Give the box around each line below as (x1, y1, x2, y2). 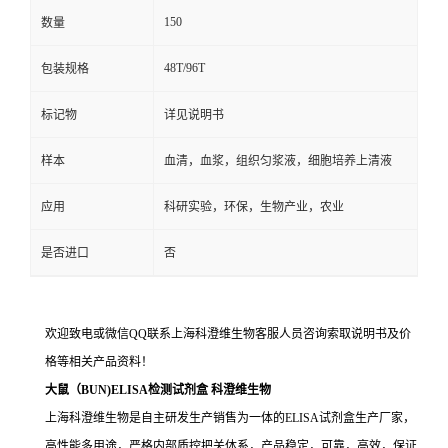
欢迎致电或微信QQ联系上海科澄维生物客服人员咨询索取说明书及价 (45, 326, 411, 341)
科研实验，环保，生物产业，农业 (164, 199, 344, 214)
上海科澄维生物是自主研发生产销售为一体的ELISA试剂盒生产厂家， (45, 410, 415, 425)
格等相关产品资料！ (45, 354, 153, 369)
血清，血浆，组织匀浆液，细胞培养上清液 (164, 153, 392, 168)
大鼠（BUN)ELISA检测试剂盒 (45, 382, 211, 397)
